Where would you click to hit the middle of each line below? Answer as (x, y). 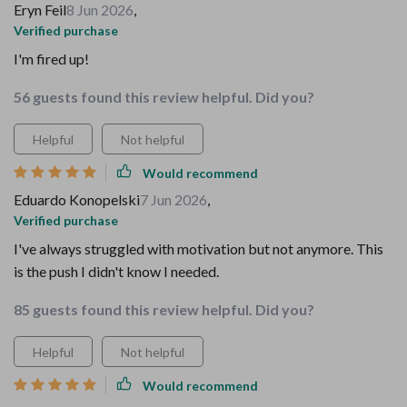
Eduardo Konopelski (77, 199)
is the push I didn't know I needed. (116, 271)
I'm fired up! (51, 59)
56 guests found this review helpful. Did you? (164, 97)
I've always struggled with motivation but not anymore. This (199, 248)
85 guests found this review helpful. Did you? (164, 309)
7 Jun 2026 (174, 199)
